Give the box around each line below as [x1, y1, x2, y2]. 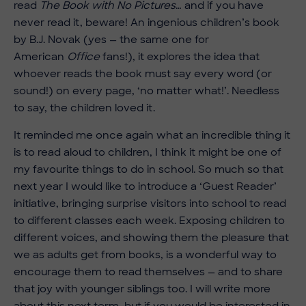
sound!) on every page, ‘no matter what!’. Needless [14, 83, 279, 98]
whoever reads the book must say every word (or [14, 66, 272, 81]
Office [67, 49, 100, 64]
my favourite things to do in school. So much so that [14, 162, 283, 176]
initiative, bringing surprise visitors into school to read [14, 196, 286, 210]
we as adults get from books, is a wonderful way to [14, 247, 277, 262]
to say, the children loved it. [14, 100, 155, 115]
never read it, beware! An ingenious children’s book [14, 15, 279, 29]
